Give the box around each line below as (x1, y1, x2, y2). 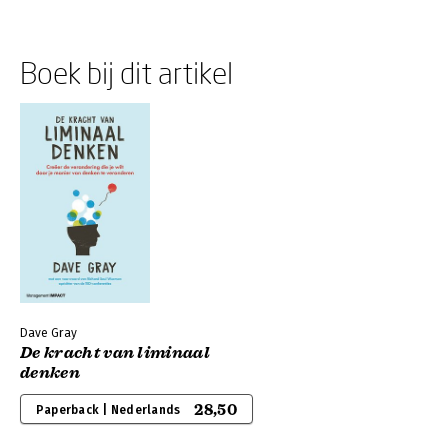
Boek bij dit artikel (20, 55, 233, 90)
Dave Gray (20, 326, 77, 340)
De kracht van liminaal (20, 343, 211, 363)
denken (20, 363, 80, 383)
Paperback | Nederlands (36, 403, 181, 417)
